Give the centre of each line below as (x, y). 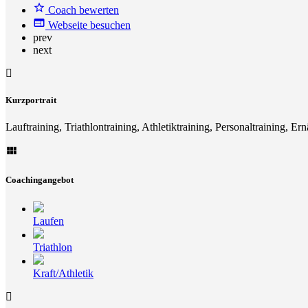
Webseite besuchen (89, 25)
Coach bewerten (84, 10)
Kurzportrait (31, 100)
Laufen (48, 221)
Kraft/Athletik (63, 273)
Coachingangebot (40, 180)
